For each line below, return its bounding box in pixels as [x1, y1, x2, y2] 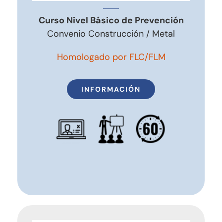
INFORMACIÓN [81, 84, 141, 94]
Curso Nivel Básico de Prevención [38, 14, 184, 26]
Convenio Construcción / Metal [47, 27, 175, 40]
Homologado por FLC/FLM [56, 51, 166, 63]
